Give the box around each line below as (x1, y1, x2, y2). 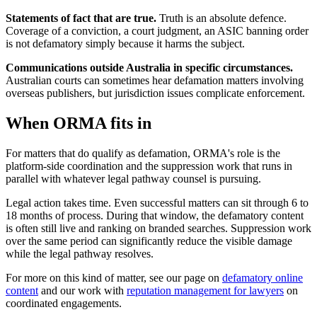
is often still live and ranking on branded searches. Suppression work (6, 221, 311, 234)
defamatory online (222, 271, 303, 284)
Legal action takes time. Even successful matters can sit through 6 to (6, 196, 309, 209)
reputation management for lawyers (127, 284, 284, 296)
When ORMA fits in (6, 113, 151, 132)
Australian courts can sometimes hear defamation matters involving (6, 74, 304, 86)
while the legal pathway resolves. (6, 247, 154, 260)
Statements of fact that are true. (6, 11, 156, 24)
